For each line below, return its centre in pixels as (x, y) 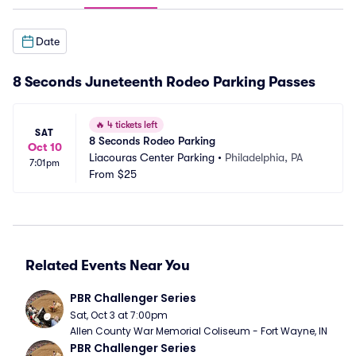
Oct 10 (44, 147)
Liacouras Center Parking (152, 157)
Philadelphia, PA (264, 157)
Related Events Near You (108, 265)
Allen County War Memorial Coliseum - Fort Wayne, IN (199, 331)
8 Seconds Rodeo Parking (152, 141)
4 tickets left (131, 125)
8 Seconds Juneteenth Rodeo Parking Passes (164, 82)
